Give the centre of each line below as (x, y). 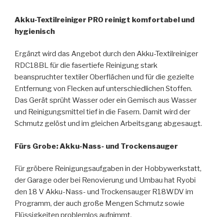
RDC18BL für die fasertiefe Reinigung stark (86, 66)
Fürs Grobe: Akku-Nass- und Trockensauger (96, 146)
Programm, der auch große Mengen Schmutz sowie (100, 204)
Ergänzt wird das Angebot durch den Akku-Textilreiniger (106, 54)
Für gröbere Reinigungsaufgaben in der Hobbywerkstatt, (108, 169)
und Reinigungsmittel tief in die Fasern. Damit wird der (102, 112)
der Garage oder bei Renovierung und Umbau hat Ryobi (105, 180)
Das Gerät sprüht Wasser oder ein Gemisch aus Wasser (106, 101)
